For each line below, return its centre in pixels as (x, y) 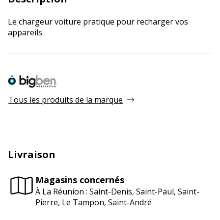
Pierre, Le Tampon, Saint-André (94, 202)
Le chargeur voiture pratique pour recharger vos (98, 21)
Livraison (32, 155)
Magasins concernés (80, 179)
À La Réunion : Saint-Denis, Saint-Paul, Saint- (117, 191)
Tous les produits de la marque (66, 100)
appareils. (26, 32)
